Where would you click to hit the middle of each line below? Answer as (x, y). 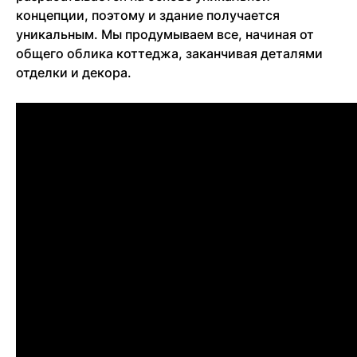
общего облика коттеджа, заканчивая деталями (169, 53)
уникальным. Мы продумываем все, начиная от (165, 34)
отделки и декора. (74, 72)
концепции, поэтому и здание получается (148, 15)
